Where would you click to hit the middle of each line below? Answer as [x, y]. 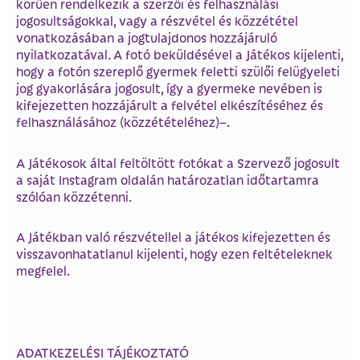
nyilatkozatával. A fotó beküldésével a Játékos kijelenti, [180, 54]
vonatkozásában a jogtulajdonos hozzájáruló [147, 37]
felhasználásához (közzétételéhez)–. [123, 121]
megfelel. [43, 271]
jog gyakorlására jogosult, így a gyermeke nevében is [169, 88]
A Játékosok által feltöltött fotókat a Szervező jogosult [178, 162]
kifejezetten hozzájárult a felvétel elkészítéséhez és [170, 104]
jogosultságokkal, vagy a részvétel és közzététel [157, 20]
